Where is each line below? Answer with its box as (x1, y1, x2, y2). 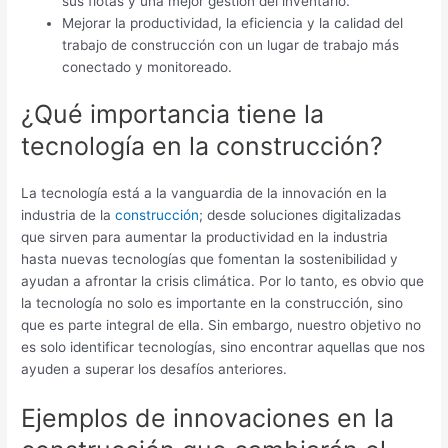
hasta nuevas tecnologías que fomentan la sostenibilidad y (21, 251, 399, 268)
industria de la (21, 207, 116, 224)
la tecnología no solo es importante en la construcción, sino (21, 295, 404, 312)
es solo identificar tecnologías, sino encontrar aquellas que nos (21, 339, 426, 356)
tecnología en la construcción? (21, 131, 384, 162)
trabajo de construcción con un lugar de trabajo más (62, 36, 400, 53)
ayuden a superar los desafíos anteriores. (21, 361, 288, 378)
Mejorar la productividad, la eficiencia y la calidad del (62, 14, 404, 31)
